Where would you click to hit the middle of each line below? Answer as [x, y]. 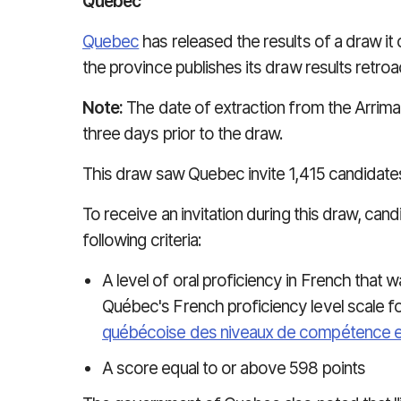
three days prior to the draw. [183, 134]
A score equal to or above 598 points [234, 368]
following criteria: [142, 240]
